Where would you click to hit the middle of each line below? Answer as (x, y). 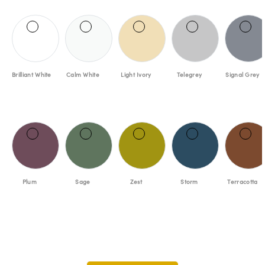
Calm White (83, 75)
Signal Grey (243, 75)
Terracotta (243, 182)
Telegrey (189, 75)
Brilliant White (32, 75)
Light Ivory (136, 75)
